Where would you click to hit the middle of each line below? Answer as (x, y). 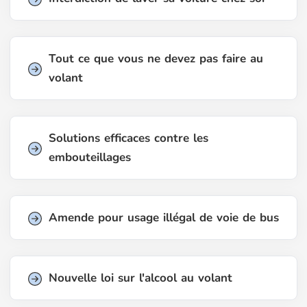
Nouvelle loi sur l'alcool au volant (140, 278)
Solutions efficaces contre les (128, 138)
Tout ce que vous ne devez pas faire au (156, 59)
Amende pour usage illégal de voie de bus (164, 218)
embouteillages (90, 158)
